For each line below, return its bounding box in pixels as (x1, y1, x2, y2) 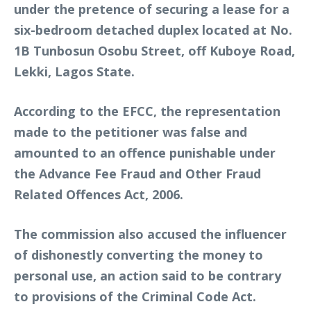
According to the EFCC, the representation (14, 102, 280, 119)
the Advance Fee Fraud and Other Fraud (14, 165, 261, 182)
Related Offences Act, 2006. (14, 185, 183, 203)
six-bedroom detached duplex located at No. (14, 21, 292, 38)
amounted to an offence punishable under (14, 144, 276, 161)
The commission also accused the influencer (14, 225, 287, 242)
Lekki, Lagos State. (14, 62, 135, 80)
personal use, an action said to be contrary (14, 267, 281, 284)
